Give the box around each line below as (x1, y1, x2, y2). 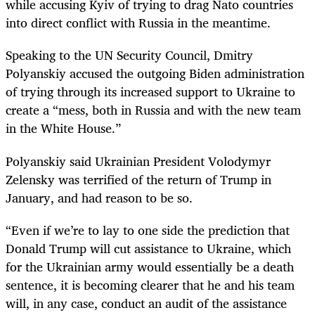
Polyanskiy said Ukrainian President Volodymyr (6, 150, 271, 172)
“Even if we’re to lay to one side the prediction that (6, 219, 290, 240)
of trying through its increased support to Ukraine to (6, 81, 295, 103)
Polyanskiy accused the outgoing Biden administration (6, 63, 304, 84)
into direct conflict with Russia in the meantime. (6, 12, 271, 34)
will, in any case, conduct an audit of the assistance (6, 292, 287, 314)
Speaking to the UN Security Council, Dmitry (6, 44, 253, 66)
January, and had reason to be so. (6, 186, 193, 208)
